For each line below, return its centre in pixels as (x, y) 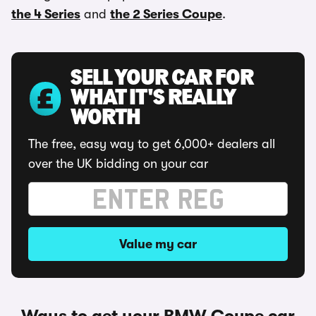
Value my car (158, 244)
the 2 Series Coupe (166, 14)
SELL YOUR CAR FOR (162, 79)
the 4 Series (46, 14)
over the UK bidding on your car (118, 164)
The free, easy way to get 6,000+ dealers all (152, 144)
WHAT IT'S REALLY (153, 99)
